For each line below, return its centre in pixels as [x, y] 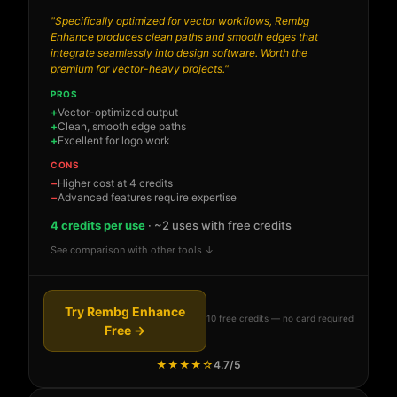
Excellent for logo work [114, 141]
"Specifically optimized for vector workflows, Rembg [180, 21]
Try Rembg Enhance [125, 312]
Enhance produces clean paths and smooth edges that [184, 37]
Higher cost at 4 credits [115, 183]
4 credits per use [98, 226]
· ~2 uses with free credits [218, 226]
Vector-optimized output [118, 113]
